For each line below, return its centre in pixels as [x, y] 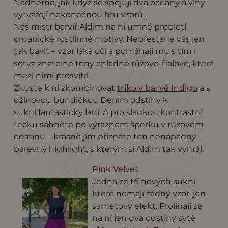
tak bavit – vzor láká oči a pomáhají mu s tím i [105, 51]
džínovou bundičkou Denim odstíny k [91, 100]
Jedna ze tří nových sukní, [144, 181]
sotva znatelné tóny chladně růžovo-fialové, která [113, 63]
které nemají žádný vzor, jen [149, 193]
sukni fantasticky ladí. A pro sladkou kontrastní [108, 112]
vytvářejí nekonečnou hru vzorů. [79, 14]
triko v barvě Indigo [157, 88]
